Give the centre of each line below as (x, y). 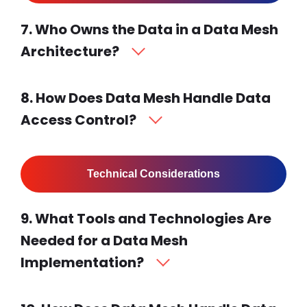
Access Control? (78, 120)
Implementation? (82, 262)
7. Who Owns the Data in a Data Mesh (149, 29)
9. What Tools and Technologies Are (146, 218)
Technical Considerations (153, 173)
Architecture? (70, 51)
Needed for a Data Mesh (104, 240)
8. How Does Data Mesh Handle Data (146, 98)
